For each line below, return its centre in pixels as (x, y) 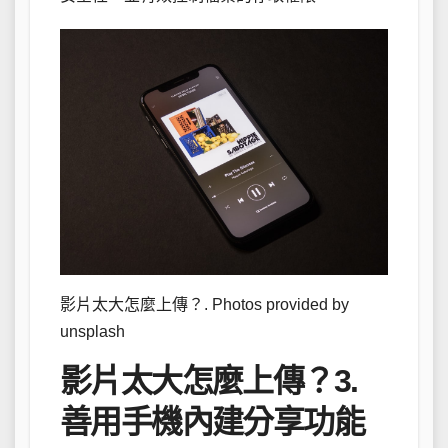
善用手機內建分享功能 (212, 421)
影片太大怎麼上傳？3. (209, 380)
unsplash (92, 331)
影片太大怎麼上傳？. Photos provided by (204, 304)
